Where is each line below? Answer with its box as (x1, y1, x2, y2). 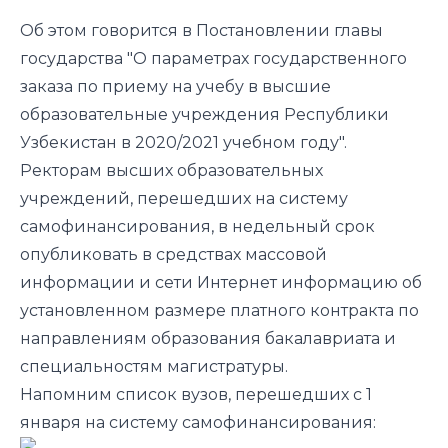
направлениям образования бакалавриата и (20, 328, 396, 348)
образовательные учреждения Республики (20, 104, 389, 124)
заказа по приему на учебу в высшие (20, 76, 331, 96)
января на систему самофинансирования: (20, 412, 376, 432)
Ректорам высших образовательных (20, 160, 323, 180)
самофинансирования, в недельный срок (20, 216, 375, 236)
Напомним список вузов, (20, 384, 235, 404)
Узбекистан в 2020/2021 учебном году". (20, 132, 351, 152)
